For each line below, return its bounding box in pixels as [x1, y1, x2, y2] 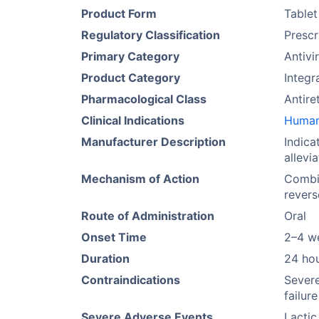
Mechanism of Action [81, 172, 199, 186]
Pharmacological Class [81, 92, 206, 106]
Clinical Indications [81, 113, 184, 127]
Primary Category [81, 49, 179, 63]
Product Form [81, 6, 157, 21]
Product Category [81, 70, 180, 85]
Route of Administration [81, 209, 214, 223]
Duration [81, 251, 130, 266]
